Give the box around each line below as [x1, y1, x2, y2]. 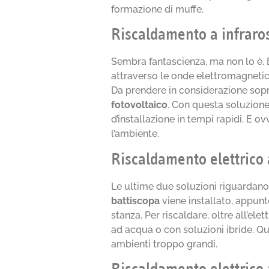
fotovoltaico [111, 99, 168, 111]
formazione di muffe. [111, 3, 204, 15]
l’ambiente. [111, 128, 160, 140]
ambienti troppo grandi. [111, 238, 218, 250]
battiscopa [111, 195, 160, 207]
